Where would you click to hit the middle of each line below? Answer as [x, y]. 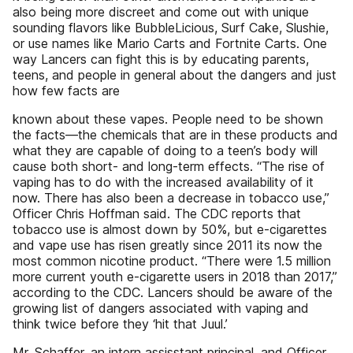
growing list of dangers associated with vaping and [161, 308]
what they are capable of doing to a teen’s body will [165, 150]
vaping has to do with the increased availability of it [163, 182]
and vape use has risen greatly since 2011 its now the [167, 245]
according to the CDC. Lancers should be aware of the [173, 292]
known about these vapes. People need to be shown [168, 119]
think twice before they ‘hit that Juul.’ [120, 324]
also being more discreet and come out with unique [161, 12]
